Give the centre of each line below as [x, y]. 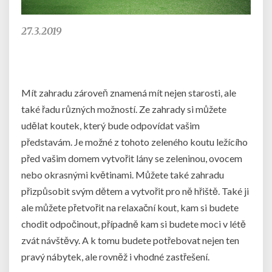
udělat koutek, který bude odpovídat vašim [110, 125]
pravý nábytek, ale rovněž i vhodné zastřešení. [115, 256]
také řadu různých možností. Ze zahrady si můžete [124, 109]
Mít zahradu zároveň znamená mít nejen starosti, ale [129, 92]
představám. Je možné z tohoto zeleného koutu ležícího [134, 141]
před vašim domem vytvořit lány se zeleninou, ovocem [132, 158]
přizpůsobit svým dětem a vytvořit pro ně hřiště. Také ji [135, 191]
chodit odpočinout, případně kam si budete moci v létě [134, 223]
